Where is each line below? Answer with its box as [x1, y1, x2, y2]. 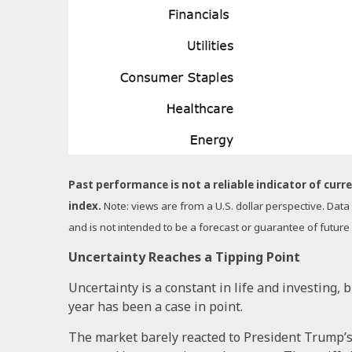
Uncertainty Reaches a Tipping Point [68, 247, 300, 266]
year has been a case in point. [68, 297, 243, 315]
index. [68, 199, 104, 214]
